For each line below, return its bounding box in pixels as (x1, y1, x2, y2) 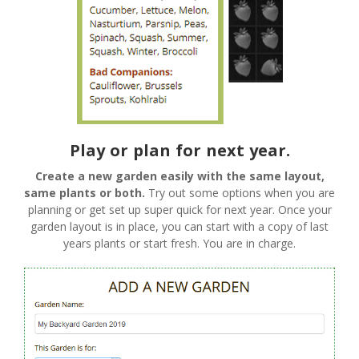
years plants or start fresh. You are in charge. (63, 236, 296, 252)
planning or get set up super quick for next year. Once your (27, 202, 332, 218)
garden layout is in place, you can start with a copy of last (30, 219, 329, 235)
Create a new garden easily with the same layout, (34, 168, 325, 184)
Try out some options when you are (145, 185, 335, 201)
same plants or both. (24, 185, 145, 201)
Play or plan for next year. (69, 139, 290, 162)
